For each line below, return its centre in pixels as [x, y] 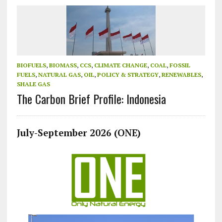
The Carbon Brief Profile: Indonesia [91, 99]
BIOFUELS [31, 65]
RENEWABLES [181, 75]
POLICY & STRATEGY [128, 75]
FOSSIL [180, 65]
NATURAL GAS [59, 75]
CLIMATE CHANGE [120, 65]
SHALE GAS [33, 84]
